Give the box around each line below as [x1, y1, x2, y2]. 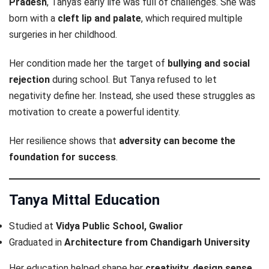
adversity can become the [119, 135, 235, 147]
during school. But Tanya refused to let [50, 73, 217, 85]
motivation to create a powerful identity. [9, 106, 180, 118]
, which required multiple [141, 12, 243, 24]
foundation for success [9, 151, 116, 163]
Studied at [9, 220, 56, 232]
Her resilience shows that [9, 135, 119, 147]
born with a [9, 12, 58, 24]
